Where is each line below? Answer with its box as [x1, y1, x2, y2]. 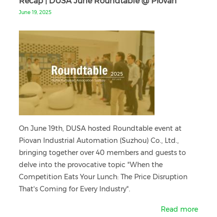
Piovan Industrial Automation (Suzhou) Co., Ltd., [19, 136, 179, 145]
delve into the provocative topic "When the [19, 160, 163, 169]
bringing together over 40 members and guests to [19, 148, 186, 157]
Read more [161, 205, 198, 214]
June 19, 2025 [19, 9, 51, 15]
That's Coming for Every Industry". [19, 185, 130, 193]
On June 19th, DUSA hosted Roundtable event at [19, 124, 182, 133]
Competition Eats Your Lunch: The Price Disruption [19, 172, 187, 181]
